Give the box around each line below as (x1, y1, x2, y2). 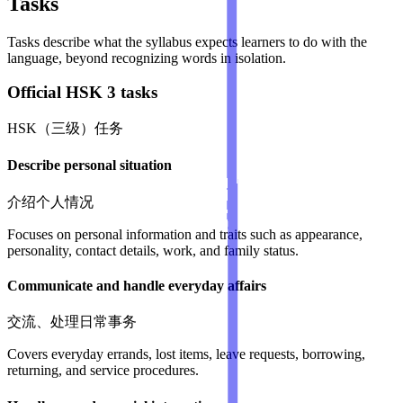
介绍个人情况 (7, 193, 94, 210)
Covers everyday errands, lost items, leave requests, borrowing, (7, 346, 365, 363)
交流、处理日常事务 (7, 314, 137, 330)
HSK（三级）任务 (7, 121, 123, 137)
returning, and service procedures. (7, 363, 199, 379)
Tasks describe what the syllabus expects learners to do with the (7, 33, 367, 49)
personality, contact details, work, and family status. (7, 242, 299, 258)
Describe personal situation (7, 157, 172, 174)
